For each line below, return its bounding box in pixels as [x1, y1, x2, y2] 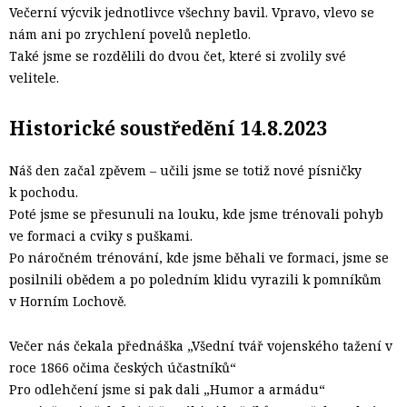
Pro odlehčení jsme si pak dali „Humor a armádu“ [9, 381, 325, 399]
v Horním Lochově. [9, 293, 126, 311]
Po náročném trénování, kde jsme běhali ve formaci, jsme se [9, 249, 389, 267]
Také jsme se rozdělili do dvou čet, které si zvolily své [9, 46, 346, 65]
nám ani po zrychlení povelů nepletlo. [9, 25, 251, 43]
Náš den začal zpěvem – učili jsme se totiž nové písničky [9, 162, 362, 180]
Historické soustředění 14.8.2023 [9, 114, 327, 141]
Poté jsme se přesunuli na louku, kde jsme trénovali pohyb [9, 205, 383, 223]
